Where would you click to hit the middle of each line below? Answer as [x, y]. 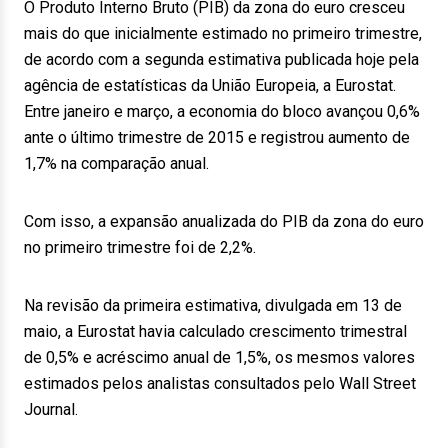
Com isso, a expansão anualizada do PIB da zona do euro [224, 221]
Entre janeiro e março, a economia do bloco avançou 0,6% [222, 111]
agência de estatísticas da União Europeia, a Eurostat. [210, 85]
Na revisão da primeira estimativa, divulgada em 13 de [213, 305]
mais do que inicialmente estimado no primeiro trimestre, [223, 33]
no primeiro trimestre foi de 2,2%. [140, 247]
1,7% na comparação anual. [116, 163]
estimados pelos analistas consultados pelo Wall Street [220, 383]
